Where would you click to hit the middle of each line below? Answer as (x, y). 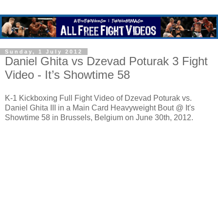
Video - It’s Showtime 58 (67, 75)
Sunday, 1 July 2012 (44, 52)
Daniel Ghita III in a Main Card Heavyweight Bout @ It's (100, 108)
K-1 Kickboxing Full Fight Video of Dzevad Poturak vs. (98, 98)
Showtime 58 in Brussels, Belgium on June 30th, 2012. (99, 117)
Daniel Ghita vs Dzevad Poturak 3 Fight (106, 61)
